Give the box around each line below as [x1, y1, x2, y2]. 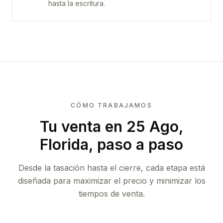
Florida [40, 135, 89, 153]
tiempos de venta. [78, 189, 145, 199]
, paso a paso [89, 135, 183, 153]
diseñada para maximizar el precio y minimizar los [17, 176, 206, 186]
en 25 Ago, [101, 117, 184, 135]
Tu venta [39, 117, 101, 135]
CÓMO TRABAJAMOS [71, 102, 152, 109]
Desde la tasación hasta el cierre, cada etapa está [18, 163, 205, 173]
